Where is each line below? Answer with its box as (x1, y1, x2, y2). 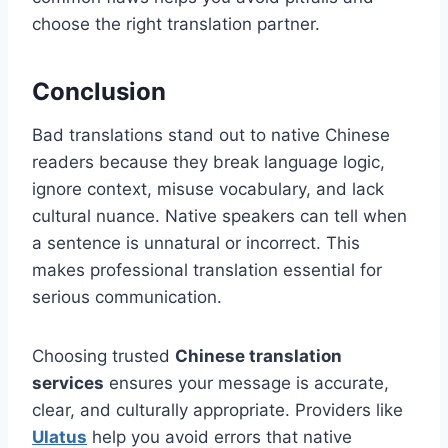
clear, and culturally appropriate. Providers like (32, 400, 403, 421)
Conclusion (32, 77, 166, 107)
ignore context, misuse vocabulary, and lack (32, 179, 384, 200)
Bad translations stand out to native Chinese (32, 125, 390, 146)
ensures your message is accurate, (104, 373, 389, 394)
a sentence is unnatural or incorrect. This (32, 233, 360, 254)
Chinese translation (175, 346, 342, 367)
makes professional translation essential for (32, 260, 382, 281)
